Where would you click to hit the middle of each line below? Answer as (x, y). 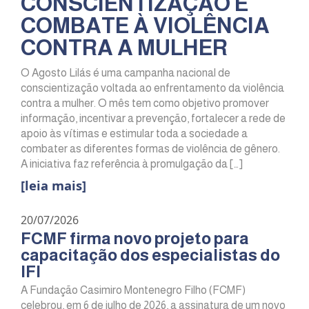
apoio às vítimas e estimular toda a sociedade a (134, 133)
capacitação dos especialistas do (150, 255)
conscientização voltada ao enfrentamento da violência (152, 88)
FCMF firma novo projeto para (135, 238)
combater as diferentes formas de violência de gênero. (150, 148)
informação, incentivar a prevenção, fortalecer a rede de (153, 118)
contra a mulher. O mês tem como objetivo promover (145, 103)
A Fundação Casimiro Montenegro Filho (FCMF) (133, 290)
